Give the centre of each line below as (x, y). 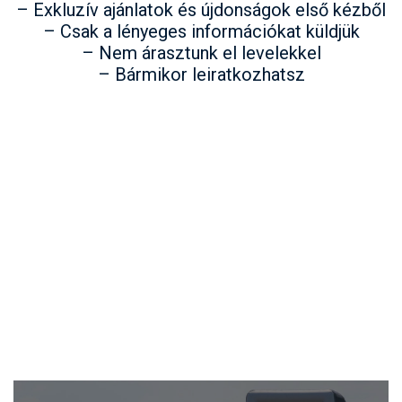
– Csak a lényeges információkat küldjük (201, 31)
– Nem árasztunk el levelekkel (201, 53)
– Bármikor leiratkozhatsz (201, 74)
